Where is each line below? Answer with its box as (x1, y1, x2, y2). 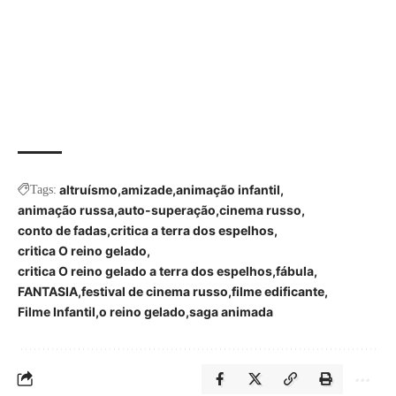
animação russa (18, 202, 114, 218)
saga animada (189, 304, 273, 320)
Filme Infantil (18, 304, 95, 320)
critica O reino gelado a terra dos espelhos (18, 263, 272, 279)
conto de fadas (18, 223, 107, 239)
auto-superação (118, 202, 216, 218)
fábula (276, 263, 314, 279)
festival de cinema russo (81, 284, 228, 300)
